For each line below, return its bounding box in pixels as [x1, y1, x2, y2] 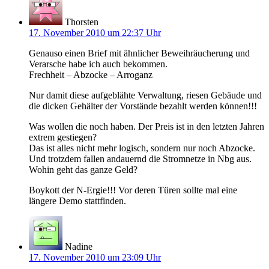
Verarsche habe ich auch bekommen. [29, 58, 168, 69]
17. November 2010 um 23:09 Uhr [29, 252, 161, 262]
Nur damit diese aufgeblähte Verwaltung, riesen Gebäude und [29, 89, 262, 100]
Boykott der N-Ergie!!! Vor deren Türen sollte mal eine [29, 184, 237, 195]
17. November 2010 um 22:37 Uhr [29, 27, 161, 38]
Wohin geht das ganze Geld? [29, 164, 138, 175]
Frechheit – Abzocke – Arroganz [29, 69, 153, 80]
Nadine [65, 241, 92, 252]
